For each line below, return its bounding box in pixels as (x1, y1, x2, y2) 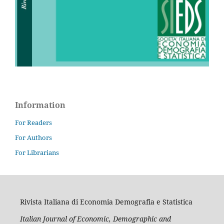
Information (15, 99, 65, 111)
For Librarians (15, 148, 59, 157)
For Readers (15, 118, 52, 127)
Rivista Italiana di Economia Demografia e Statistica (19, 196, 192, 206)
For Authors (15, 133, 52, 142)
